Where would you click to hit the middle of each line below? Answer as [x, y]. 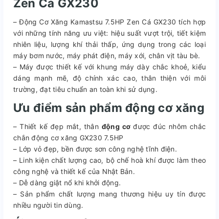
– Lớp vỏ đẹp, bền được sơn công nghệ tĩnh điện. [95, 149]
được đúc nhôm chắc [169, 126]
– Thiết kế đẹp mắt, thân [57, 126]
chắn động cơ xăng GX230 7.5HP [68, 137]
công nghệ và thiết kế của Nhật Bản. [74, 171]
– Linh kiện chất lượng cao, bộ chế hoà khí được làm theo [109, 160]
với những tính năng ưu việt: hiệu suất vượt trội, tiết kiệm [109, 33]
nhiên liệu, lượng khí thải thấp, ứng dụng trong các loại [109, 44]
